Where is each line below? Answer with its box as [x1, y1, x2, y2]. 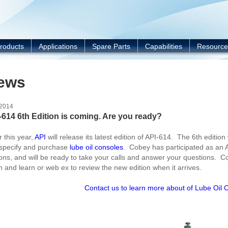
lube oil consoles [70, 143, 123, 151]
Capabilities [145, 42, 182, 50]
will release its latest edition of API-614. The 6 [46, 133, 196, 141]
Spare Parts [92, 42, 130, 50]
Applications [39, 42, 77, 50]
